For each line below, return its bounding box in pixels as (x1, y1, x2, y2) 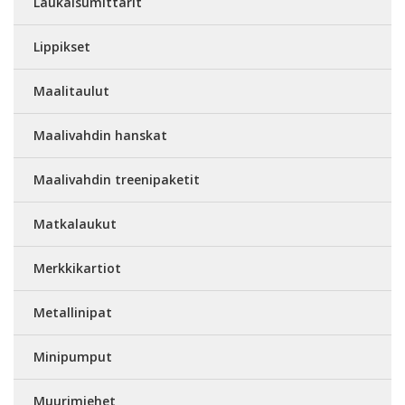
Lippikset (33, 38, 90, 55)
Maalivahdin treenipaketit (33, 171, 200, 188)
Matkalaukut (33, 215, 117, 232)
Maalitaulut (33, 82, 109, 99)
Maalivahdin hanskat (33, 127, 167, 144)
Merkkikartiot (33, 259, 121, 277)
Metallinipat (33, 304, 112, 321)
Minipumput (33, 348, 112, 365)
